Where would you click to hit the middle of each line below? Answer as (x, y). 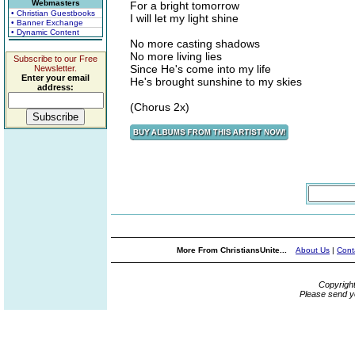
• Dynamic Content (45, 32)
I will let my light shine (184, 18)
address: (55, 87)
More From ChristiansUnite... (233, 250)
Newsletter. (55, 68)
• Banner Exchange (47, 23)
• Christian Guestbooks (53, 13)
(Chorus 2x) (160, 107)
